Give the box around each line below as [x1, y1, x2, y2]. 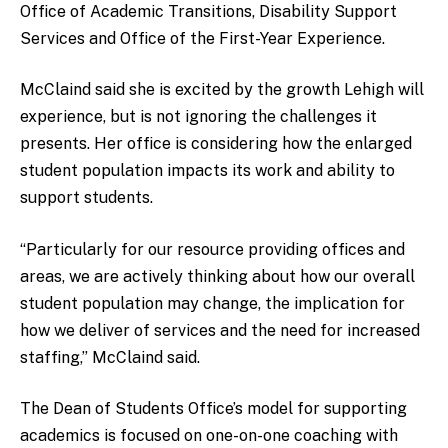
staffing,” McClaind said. [20, 347, 200, 367]
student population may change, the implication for [20, 293, 405, 313]
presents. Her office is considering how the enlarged [20, 134, 412, 154]
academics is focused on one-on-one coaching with [20, 426, 398, 446]
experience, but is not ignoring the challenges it [20, 107, 377, 127]
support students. [20, 188, 153, 208]
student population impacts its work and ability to [20, 161, 395, 181]
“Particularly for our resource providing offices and [20, 239, 405, 259]
